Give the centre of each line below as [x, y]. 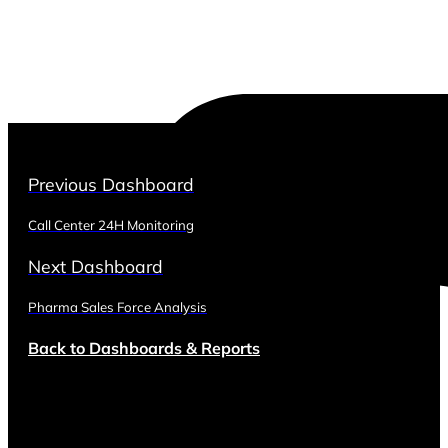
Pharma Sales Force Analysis [117, 307]
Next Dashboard [95, 266]
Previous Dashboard [111, 183]
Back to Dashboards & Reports [144, 347]
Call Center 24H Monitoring [111, 225]
